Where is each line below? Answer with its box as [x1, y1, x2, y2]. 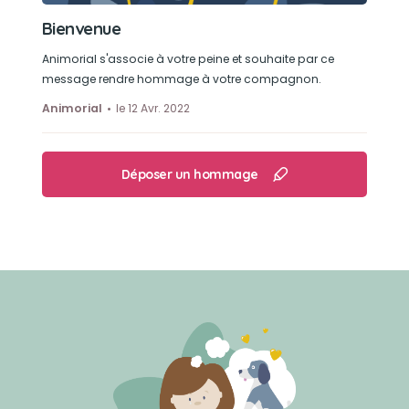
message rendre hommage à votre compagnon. [41, 71, 321, 87]
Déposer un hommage [121, 166, 258, 183]
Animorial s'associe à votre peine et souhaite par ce [41, 51, 334, 67]
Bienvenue [41, 18, 121, 39]
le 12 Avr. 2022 [115, 100, 190, 116]
